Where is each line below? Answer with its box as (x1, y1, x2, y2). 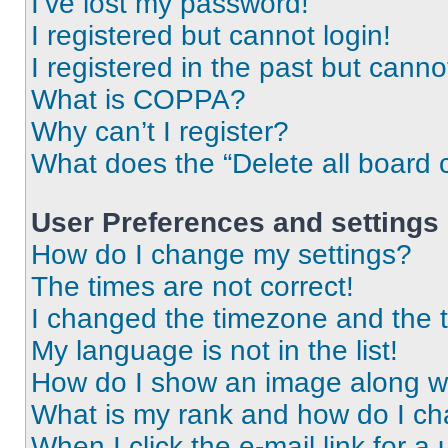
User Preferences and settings (31, 207, 439, 238)
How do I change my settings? (31, 239, 412, 270)
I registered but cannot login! (31, 20, 391, 51)
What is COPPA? (31, 84, 246, 115)
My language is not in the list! (31, 335, 398, 366)
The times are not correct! (31, 271, 354, 302)
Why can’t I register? (31, 116, 289, 147)
